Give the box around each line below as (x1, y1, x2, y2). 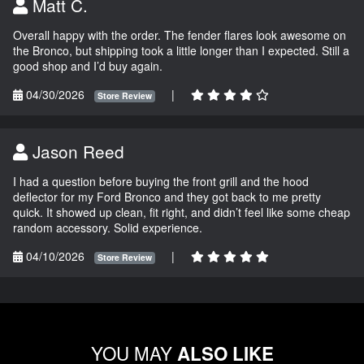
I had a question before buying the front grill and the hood (13, 173, 309, 190)
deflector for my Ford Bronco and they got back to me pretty (13, 188, 321, 206)
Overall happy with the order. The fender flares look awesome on (13, 27, 346, 44)
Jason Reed (28, 139, 124, 164)
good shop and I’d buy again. (13, 58, 162, 75)
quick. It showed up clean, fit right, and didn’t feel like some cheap (13, 204, 350, 221)
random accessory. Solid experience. (13, 219, 202, 236)
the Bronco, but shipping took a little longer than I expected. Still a (13, 42, 349, 59)
